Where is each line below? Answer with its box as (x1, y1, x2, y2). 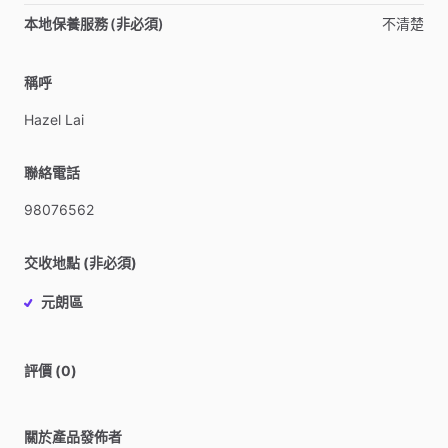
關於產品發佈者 (24, 428, 122, 445)
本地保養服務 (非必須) (24, 15, 164, 32)
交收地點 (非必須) (24, 254, 137, 271)
